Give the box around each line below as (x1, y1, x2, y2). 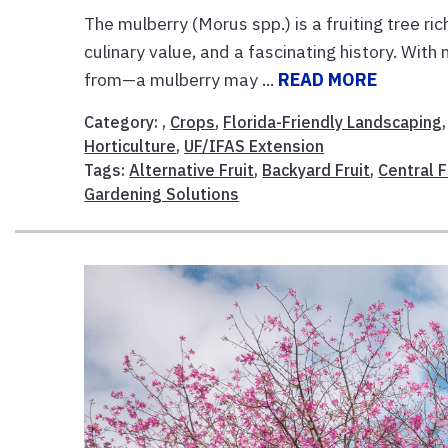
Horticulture (84, 135, 177, 156)
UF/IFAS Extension (184, 135, 325, 156)
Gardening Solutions (84, 183, 240, 204)
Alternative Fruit (129, 159, 255, 180)
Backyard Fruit (262, 159, 371, 180)
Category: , (84, 111, 171, 132)
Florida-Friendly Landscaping (223, 111, 443, 132)
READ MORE (278, 67, 378, 91)
